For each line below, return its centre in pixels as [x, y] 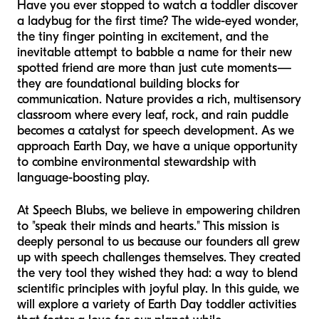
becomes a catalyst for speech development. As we [156, 131]
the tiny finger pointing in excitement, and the [143, 37]
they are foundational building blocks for [128, 84]
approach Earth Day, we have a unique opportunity [157, 147]
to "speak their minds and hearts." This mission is [148, 226]
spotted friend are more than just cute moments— [155, 68]
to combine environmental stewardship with [137, 162]
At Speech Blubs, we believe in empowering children [159, 211]
